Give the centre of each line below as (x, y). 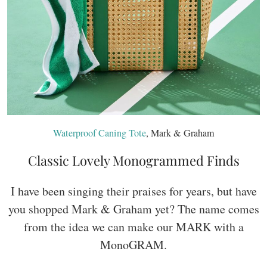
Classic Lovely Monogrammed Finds (133, 161)
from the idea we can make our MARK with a (133, 227)
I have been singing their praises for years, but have (133, 191)
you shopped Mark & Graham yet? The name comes (133, 209)
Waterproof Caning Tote (99, 133)
